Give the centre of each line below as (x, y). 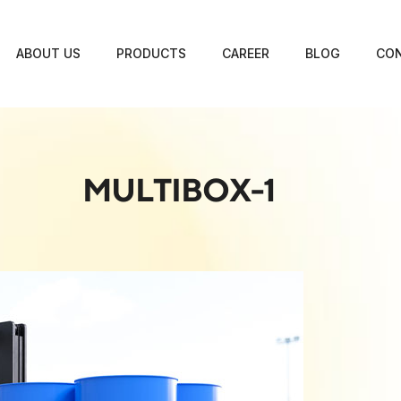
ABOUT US (48, 53)
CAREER (245, 53)
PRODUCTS (151, 53)
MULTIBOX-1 (178, 189)
